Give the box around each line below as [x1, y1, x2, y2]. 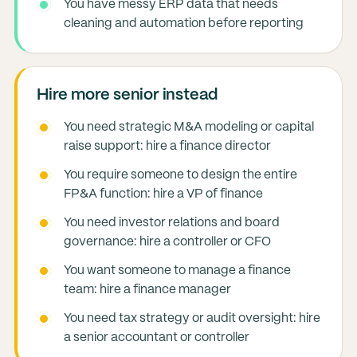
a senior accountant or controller [63, 331, 249, 343]
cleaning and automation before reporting [63, 18, 304, 29]
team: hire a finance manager [63, 284, 231, 296]
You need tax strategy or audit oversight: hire [63, 312, 320, 324]
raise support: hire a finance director [63, 140, 271, 152]
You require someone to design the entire [63, 169, 297, 181]
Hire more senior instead [36, 88, 219, 103]
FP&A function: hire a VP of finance [63, 188, 263, 200]
